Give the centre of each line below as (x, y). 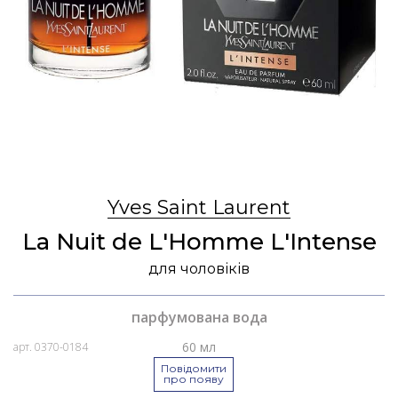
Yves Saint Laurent (199, 207)
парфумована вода (199, 317)
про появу (194, 379)
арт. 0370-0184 (51, 346)
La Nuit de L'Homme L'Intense (199, 241)
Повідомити (194, 369)
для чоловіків (199, 268)
